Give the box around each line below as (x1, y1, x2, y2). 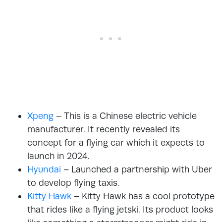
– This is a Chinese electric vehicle (54, 110, 197, 121)
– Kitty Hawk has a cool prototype (71, 190, 215, 201)
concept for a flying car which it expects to (27, 137, 205, 148)
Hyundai (27, 164, 61, 174)
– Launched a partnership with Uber (61, 164, 212, 174)
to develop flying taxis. (27, 177, 119, 188)
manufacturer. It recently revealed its (27, 123, 180, 134)
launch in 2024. (27, 150, 90, 161)
